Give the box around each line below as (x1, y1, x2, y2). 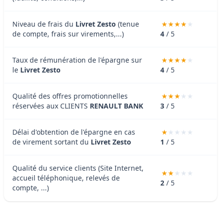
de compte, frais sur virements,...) (12, 29, 124, 38)
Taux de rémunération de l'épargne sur (12, 55, 142, 65)
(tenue (116, 19, 139, 29)
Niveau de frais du (12, 19, 75, 29)
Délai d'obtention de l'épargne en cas (12, 127, 135, 137)
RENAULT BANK (90, 101, 143, 110)
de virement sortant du (12, 137, 91, 147)
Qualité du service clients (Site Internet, (12, 163, 144, 173)
